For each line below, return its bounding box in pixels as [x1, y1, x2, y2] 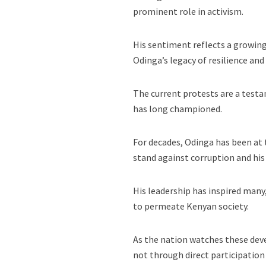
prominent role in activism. [133, 5, 244, 17]
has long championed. [133, 103, 223, 115]
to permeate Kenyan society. [133, 200, 249, 212]
